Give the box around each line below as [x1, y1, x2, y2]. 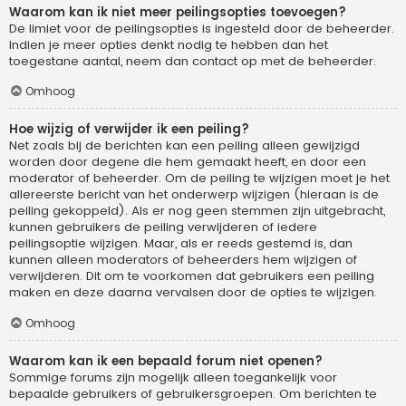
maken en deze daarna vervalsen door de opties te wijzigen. [9, 284, 377, 302]
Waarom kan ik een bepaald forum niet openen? [9, 353, 323, 371]
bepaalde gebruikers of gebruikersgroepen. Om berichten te [9, 385, 377, 403]
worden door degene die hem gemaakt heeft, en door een [9, 153, 366, 171]
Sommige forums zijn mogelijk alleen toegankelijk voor [9, 369, 337, 387]
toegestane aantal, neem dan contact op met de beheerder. [9, 52, 376, 70]
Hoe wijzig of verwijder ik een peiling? [9, 121, 249, 139]
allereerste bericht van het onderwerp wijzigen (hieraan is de [9, 186, 379, 204]
